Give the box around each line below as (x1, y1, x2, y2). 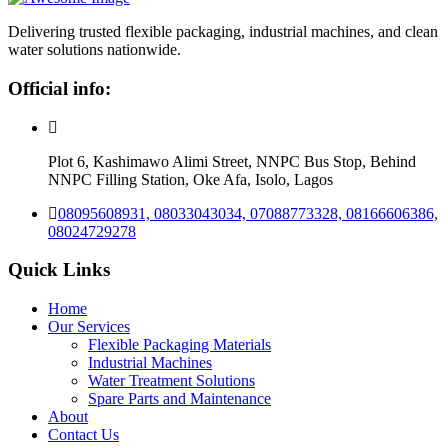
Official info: (8, 77, 111, 99)
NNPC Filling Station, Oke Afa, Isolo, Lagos (48, 170, 333, 188)
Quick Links (8, 259, 110, 281)
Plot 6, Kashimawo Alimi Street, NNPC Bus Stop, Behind (48, 152, 416, 170)
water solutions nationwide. (8, 41, 181, 59)
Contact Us (48, 426, 119, 444)
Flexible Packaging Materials (88, 336, 271, 354)
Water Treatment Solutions (88, 372, 255, 390)
